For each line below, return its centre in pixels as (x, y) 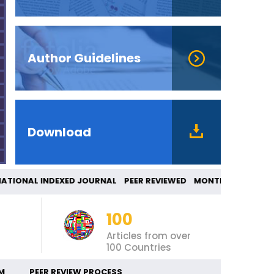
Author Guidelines (84, 58)
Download (59, 132)
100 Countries (139, 248)
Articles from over (148, 236)
